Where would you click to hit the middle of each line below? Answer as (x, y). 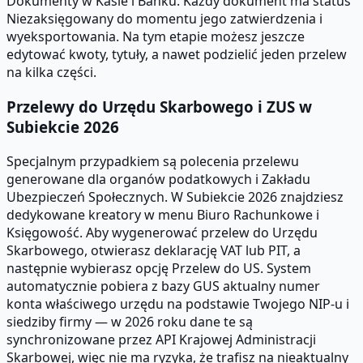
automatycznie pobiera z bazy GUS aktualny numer (163, 286)
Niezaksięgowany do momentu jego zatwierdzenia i (164, 19)
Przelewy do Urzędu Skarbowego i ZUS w (159, 107)
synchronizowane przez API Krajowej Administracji (161, 339)
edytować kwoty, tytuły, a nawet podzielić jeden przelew (177, 55)
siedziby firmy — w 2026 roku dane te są (130, 321)
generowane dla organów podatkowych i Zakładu (158, 179)
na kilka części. (51, 73)
